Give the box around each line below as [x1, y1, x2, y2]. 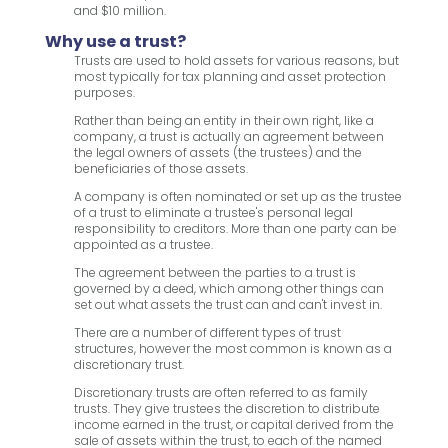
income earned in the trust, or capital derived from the [73, 416, 394, 434]
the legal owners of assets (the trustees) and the [73, 144, 362, 162]
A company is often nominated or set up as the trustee [73, 188, 402, 206]
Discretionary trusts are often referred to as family [73, 384, 368, 402]
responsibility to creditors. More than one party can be [73, 220, 397, 238]
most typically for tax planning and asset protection [73, 68, 386, 86]
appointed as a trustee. [73, 236, 213, 254]
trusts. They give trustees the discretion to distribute [73, 400, 380, 418]
